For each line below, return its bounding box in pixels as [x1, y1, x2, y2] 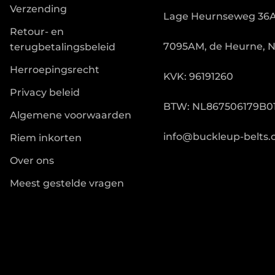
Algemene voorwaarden [9, 109, 131, 122]
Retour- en [9, 26, 64, 38]
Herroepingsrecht [9, 64, 99, 76]
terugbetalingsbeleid [9, 41, 115, 53]
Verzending [9, 3, 67, 15]
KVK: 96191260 [163, 71, 233, 83]
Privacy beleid [9, 87, 80, 99]
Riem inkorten [9, 132, 82, 144]
